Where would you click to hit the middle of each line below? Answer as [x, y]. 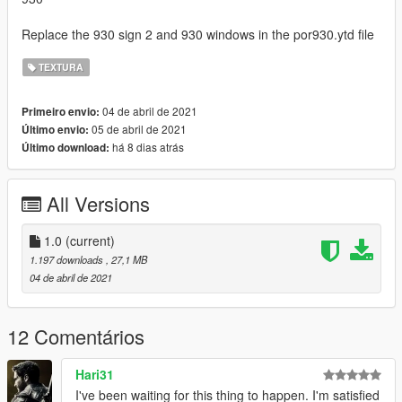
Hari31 [95, 374]
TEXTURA [60, 66]
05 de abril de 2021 [138, 128]
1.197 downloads [68, 259]
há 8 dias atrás [147, 146]
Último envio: [55, 129]
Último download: [66, 147]
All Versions [98, 203]
